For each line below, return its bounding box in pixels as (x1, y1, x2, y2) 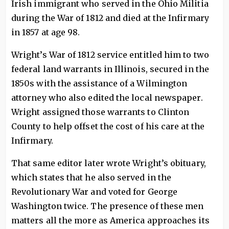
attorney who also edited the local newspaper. (11, 93, 203, 103)
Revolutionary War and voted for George (11, 187, 178, 197)
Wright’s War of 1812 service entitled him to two (11, 50, 209, 60)
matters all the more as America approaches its (11, 215, 210, 225)
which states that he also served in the (11, 172, 172, 182)
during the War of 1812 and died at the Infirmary (11, 13, 209, 23)
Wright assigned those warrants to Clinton (11, 107, 190, 117)
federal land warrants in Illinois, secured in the (11, 64, 209, 74)
